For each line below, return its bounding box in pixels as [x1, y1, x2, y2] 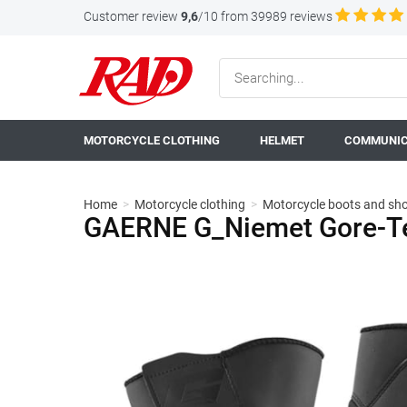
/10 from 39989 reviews [198, 9, 333, 24]
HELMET [260, 134, 304, 147]
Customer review [84, 9, 178, 24]
